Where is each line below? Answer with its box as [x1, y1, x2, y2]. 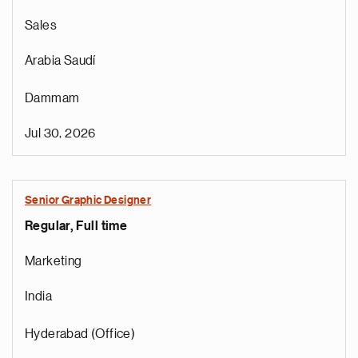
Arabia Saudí [25, 54, 96, 67]
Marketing [25, 255, 82, 268]
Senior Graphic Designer [25, 195, 152, 206]
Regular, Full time [25, 220, 128, 233]
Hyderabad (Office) [25, 328, 136, 340]
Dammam [25, 92, 80, 105]
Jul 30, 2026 [25, 127, 96, 140]
